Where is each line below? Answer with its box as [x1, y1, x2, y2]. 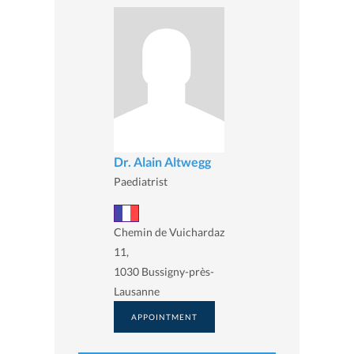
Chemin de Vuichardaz [114, 224, 224, 239]
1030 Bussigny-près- [114, 264, 214, 278]
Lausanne [114, 284, 160, 298]
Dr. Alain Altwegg [114, 154, 211, 170]
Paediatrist [114, 175, 168, 189]
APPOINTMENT [131, 311, 198, 322]
